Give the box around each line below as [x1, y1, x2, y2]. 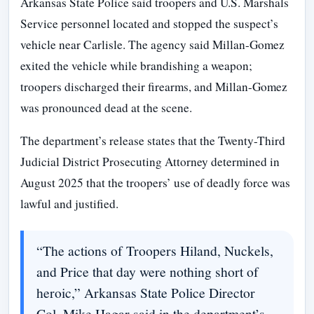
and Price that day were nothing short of [36, 262, 259, 281]
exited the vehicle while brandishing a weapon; [20, 57, 252, 74]
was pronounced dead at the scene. [20, 100, 192, 116]
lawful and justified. [20, 196, 118, 212]
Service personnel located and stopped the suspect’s [20, 15, 278, 32]
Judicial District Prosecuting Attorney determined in [20, 153, 280, 170]
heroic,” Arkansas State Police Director [36, 283, 255, 302]
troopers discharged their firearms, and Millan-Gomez [20, 78, 287, 95]
